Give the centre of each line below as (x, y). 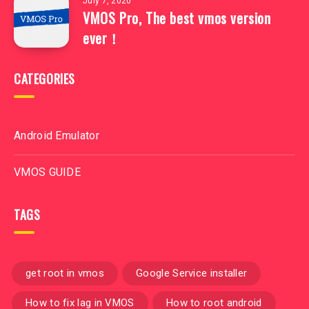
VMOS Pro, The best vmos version (177, 18)
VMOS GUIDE (47, 172)
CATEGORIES (44, 79)
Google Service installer (192, 273)
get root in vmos (65, 273)
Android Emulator (57, 136)
